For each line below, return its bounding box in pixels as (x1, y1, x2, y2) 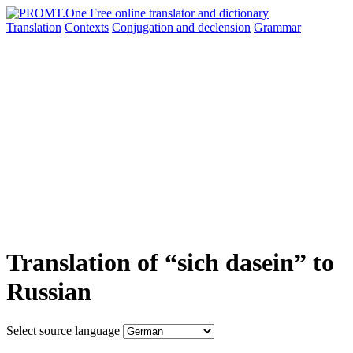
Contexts (65, 20, 109, 34)
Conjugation (112, 20, 176, 34)
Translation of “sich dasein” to (6, 248, 334, 277)
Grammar (254, 20, 301, 34)
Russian (6, 277, 91, 307)
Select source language (6, 323, 120, 337)
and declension (176, 20, 251, 34)
